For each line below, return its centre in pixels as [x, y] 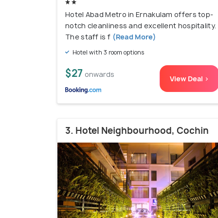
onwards [100, 74]
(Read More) [133, 36]
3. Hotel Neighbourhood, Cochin [137, 130]
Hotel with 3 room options [108, 52]
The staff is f [88, 36]
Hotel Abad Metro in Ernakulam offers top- [139, 14]
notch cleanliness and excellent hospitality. [141, 25]
